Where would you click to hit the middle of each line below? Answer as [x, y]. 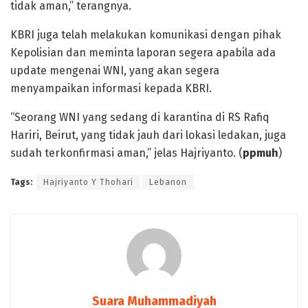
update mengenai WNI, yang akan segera [115, 70]
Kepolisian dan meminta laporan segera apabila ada [143, 52]
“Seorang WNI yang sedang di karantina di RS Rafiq [140, 117]
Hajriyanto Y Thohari [88, 182]
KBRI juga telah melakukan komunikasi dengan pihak [146, 34]
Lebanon [168, 182]
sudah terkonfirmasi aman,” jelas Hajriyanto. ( [126, 153]
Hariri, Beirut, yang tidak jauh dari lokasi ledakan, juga [148, 135]
